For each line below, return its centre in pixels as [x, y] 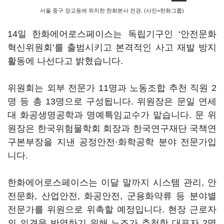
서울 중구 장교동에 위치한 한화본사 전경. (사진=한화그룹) [112, 10]
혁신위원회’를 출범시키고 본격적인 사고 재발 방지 [112, 47]
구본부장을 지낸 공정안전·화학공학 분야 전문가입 [112, 142]
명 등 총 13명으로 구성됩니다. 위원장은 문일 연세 [112, 101]
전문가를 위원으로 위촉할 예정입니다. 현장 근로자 [112, 209]
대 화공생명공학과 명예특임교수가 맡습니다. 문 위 [112, 115]
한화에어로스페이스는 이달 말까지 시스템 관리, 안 [112, 182]
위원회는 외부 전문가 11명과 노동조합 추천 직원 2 [112, 88]
